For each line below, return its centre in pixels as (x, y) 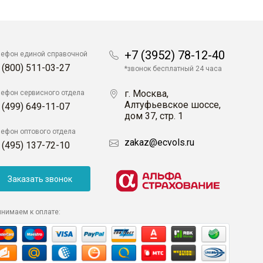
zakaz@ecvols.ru (159, 143)
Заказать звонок (40, 179)
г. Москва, (146, 94)
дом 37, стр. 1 (154, 116)
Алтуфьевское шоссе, (173, 105)
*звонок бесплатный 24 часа (173, 69)
